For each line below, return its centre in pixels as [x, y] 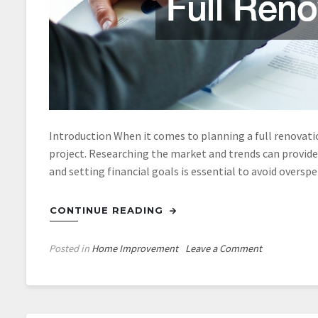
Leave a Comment [224, 248]
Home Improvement [135, 248]
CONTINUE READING [108, 210]
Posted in [70, 248]
